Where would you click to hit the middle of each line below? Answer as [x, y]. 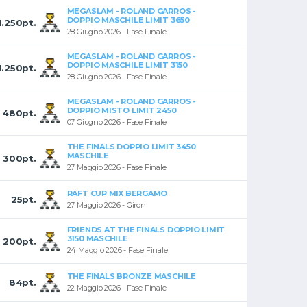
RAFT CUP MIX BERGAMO [117, 194]
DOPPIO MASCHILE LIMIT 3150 [127, 65]
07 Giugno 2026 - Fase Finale [116, 122]
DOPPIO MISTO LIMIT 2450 [122, 111]
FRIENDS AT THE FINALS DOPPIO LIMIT [146, 230]
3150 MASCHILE [97, 239]
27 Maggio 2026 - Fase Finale [116, 168]
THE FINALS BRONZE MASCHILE [131, 277]
